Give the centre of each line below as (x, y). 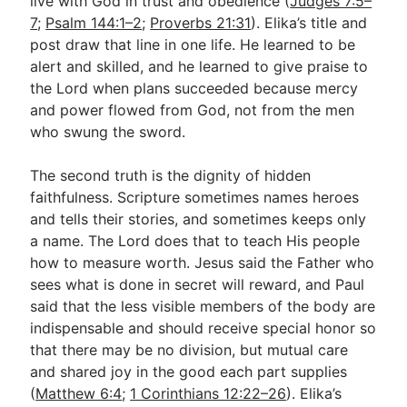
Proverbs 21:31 (201, 23)
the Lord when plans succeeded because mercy (194, 88)
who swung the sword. (108, 132)
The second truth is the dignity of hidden (171, 175)
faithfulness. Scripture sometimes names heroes (195, 197)
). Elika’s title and (309, 23)
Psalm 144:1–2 (94, 23)
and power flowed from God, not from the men (193, 110)
